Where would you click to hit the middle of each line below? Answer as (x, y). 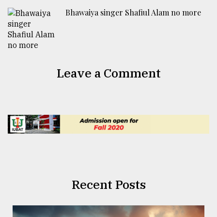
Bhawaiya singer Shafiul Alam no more (133, 13)
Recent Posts (108, 184)
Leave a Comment (108, 73)
